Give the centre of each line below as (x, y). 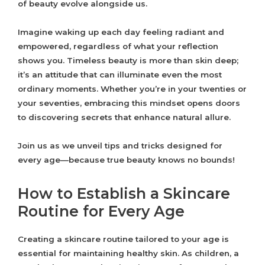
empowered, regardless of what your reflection (118, 46)
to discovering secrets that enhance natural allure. (124, 117)
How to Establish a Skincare (124, 194)
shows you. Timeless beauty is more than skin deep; (128, 61)
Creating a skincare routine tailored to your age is (123, 239)
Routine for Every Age (101, 211)
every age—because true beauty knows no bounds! (126, 160)
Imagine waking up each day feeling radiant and (121, 32)
